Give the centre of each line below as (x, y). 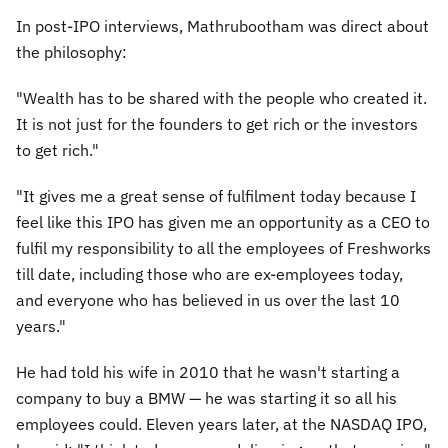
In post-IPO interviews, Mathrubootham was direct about (222, 26)
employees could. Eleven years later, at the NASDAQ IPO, (221, 424)
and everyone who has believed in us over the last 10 (208, 300)
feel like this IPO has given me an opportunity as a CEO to (223, 222)
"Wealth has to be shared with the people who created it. (221, 98)
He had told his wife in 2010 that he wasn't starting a (208, 372)
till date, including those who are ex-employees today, (209, 274)
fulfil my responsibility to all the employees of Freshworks (223, 248)
